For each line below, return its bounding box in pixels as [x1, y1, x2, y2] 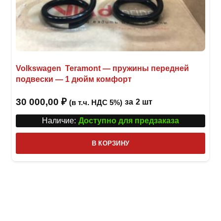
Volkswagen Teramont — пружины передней [16, 64, 189, 73]
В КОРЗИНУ [91, 140, 130, 147]
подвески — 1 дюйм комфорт [16, 74, 132, 83]
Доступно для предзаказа [78, 116, 179, 125]
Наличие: [42, 116, 76, 125]
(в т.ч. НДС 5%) [69, 98, 122, 107]
